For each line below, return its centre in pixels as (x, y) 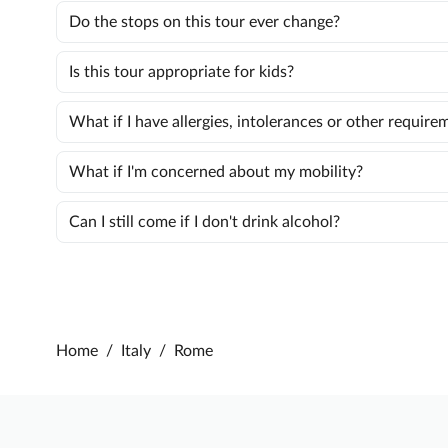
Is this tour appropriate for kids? (181, 72)
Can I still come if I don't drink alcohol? (204, 222)
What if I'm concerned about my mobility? (216, 172)
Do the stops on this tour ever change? (204, 22)
